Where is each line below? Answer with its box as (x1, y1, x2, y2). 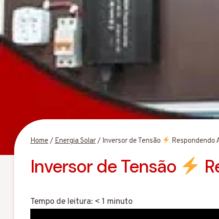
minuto (107, 197, 132, 208)
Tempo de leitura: (30, 197, 93, 208)
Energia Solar (54, 136, 96, 146)
